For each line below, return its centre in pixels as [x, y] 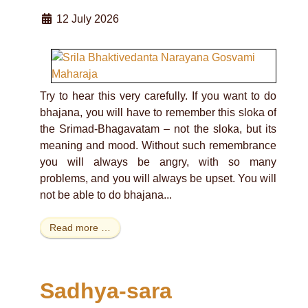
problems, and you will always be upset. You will [158, 178]
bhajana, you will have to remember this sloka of [158, 112]
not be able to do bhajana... [106, 195]
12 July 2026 [88, 19]
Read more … [80, 228]
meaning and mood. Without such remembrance [158, 145]
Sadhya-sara [106, 290]
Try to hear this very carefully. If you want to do [158, 96]
